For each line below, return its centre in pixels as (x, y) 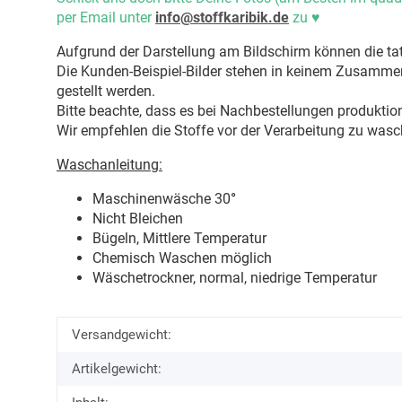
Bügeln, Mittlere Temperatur (179, 238)
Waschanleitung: (109, 164)
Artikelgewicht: (117, 368)
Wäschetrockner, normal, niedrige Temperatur (235, 277)
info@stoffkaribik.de (222, 17)
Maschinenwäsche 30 (162, 198)
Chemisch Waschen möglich (182, 258)
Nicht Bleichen (138, 218)
